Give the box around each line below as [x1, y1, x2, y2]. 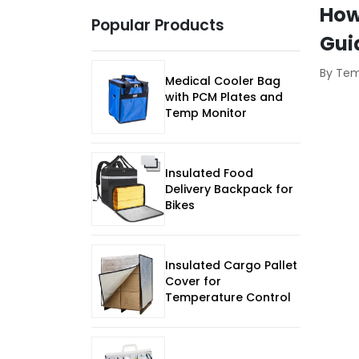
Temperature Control [165, 289, 291, 306]
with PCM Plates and [165, 89, 283, 106]
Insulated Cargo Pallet [165, 257, 297, 274]
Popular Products [91, 14, 224, 37]
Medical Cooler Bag [165, 73, 280, 90]
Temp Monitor [165, 105, 247, 122]
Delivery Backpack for [165, 181, 293, 198]
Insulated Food [165, 165, 253, 182]
